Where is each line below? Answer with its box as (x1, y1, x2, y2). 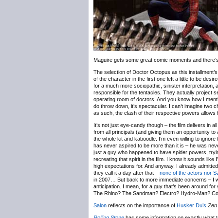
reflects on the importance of (107, 202, 177, 208)
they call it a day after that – (93, 170, 160, 176)
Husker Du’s (177, 202, 206, 208)
